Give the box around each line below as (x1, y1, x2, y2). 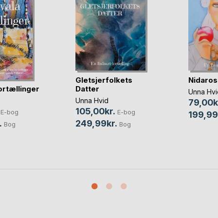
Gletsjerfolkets (75, 75, 132, 85)
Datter (75, 84, 99, 93)
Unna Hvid (75, 96, 109, 105)
